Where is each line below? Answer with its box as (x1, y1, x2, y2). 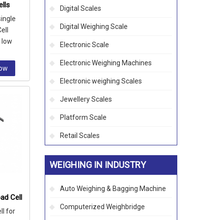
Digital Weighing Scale (60, 23, 128, 30)
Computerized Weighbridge (60, 203, 145, 211)
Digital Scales (60, 4, 101, 12)
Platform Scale (60, 113, 107, 121)
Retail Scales (60, 132, 100, 139)
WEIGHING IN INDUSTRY (50, 160, 146, 170)
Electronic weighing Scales (60, 77, 142, 85)
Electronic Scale (60, 41, 109, 49)
